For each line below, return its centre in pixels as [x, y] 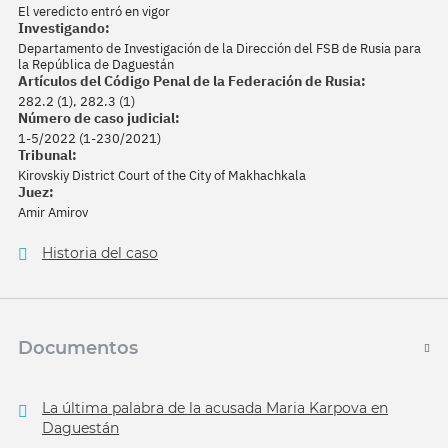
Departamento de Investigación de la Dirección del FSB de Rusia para [219, 49]
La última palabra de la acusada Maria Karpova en [215, 408]
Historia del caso [100, 253]
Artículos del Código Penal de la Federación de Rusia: [192, 81]
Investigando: [64, 28]
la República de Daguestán [96, 65]
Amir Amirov [53, 213]
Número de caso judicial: [99, 118]
